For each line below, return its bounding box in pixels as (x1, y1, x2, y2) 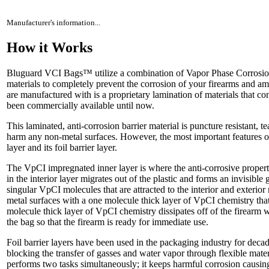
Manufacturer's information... (7, 18, 100, 28)
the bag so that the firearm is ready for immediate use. (7, 216, 208, 227)
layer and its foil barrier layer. (7, 142, 117, 153)
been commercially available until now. (7, 100, 154, 110)
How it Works (7, 40, 92, 56)
